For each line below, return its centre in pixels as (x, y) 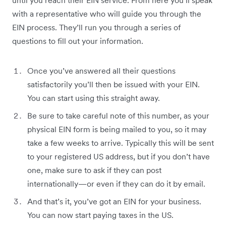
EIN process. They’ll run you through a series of (96, 27)
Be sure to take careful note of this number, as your (118, 116)
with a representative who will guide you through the (107, 14)
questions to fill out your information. (78, 41)
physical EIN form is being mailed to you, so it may (117, 129)
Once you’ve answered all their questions (101, 71)
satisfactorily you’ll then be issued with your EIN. (114, 84)
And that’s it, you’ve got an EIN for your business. (114, 202)
